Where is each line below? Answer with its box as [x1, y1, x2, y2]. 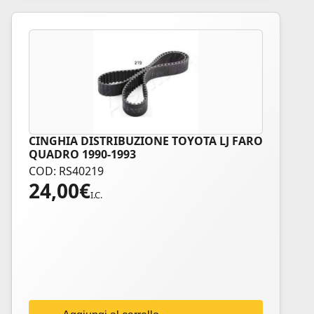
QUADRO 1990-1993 [29, 146, 136, 162]
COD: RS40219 [29, 163, 104, 179]
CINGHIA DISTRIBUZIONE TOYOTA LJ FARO [29, 133, 263, 149]
